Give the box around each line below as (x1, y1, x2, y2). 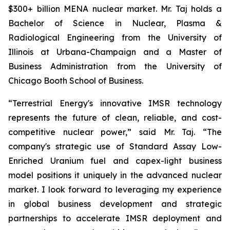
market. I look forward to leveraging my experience (8, 184, 222, 195)
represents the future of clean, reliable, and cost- (8, 112, 222, 123)
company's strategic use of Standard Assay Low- (8, 141, 222, 151)
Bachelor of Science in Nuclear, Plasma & (8, 18, 222, 28)
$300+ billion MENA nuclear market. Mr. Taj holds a (8, 4, 222, 14)
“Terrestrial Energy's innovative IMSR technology (8, 98, 222, 108)
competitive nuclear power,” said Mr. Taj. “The (8, 127, 222, 137)
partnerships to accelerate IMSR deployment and (8, 213, 222, 223)
